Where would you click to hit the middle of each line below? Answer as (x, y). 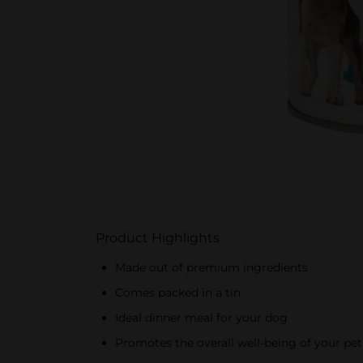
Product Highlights (158, 238)
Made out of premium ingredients (211, 267)
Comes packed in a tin (178, 293)
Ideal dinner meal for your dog (201, 318)
